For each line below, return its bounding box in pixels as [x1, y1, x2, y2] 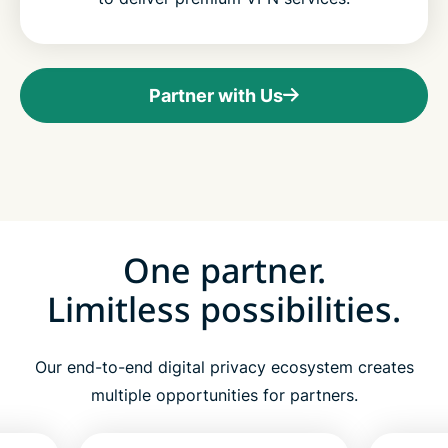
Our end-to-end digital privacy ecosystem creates [34, 357, 414, 378]
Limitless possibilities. [47, 286, 401, 333]
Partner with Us [149, 85, 283, 107]
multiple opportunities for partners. [90, 385, 358, 406]
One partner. [122, 247, 326, 294]
